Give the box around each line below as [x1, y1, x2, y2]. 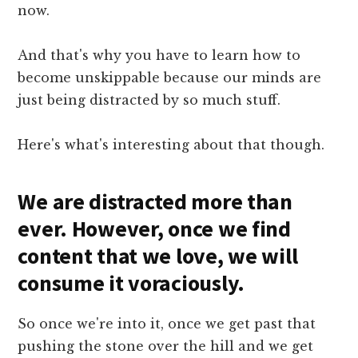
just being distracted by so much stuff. [18, 92, 281, 109]
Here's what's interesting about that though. [18, 137, 325, 153]
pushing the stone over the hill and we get [18, 338, 314, 355]
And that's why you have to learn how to [18, 47, 301, 64]
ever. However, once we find [18, 214, 291, 244]
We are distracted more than [18, 187, 292, 217]
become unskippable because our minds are [18, 70, 322, 86]
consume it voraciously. [18, 268, 245, 298]
